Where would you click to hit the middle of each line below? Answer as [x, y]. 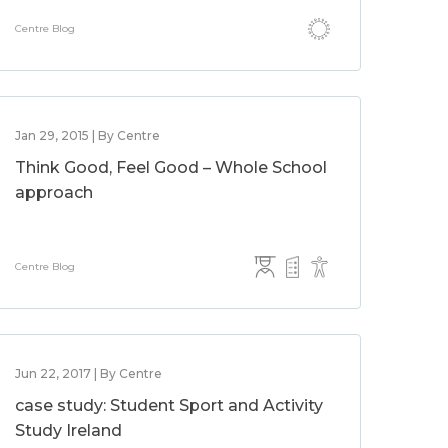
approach [54, 192]
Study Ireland [69, 430]
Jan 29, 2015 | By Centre [88, 135]
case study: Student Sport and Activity [169, 405]
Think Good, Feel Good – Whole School [171, 167]
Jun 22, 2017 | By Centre [89, 373]
